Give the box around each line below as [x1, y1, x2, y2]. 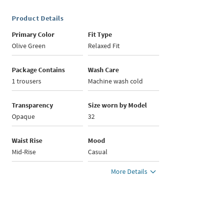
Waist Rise [12, 136, 43, 145]
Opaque [12, 112, 35, 121]
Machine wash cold [88, 77, 143, 85]
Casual [88, 147, 108, 156]
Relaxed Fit [88, 41, 120, 50]
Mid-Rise [12, 147, 36, 156]
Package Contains [12, 65, 65, 74]
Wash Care [88, 65, 119, 74]
